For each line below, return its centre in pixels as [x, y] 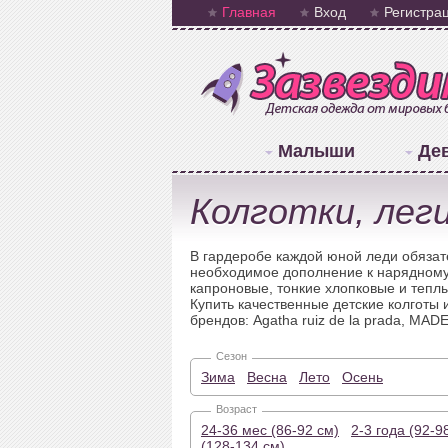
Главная [249, 12]
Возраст [236, 409]
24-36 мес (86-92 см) [270, 430]
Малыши [316, 151]
